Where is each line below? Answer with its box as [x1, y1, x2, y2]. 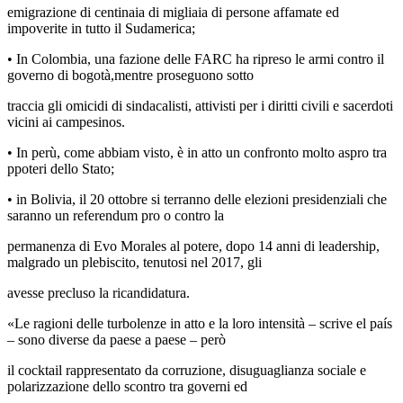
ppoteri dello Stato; [7, 160, 114, 176]
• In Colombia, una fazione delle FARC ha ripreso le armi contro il [7, 50, 384, 67]
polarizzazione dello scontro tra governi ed [7, 378, 247, 394]
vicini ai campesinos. [7, 113, 125, 130]
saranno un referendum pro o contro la [7, 207, 224, 223]
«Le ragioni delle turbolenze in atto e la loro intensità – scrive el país [7, 315, 392, 331]
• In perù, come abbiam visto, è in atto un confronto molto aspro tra [7, 144, 387, 160]
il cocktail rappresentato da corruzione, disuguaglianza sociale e [7, 362, 366, 378]
